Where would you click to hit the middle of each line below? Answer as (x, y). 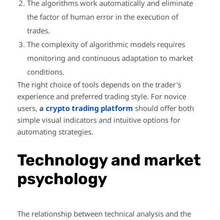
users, (28, 108)
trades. (39, 31)
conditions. (46, 72)
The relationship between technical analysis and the (104, 213)
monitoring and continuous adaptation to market (110, 58)
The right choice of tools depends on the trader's (99, 85)
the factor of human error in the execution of (103, 17)
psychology (62, 179)
